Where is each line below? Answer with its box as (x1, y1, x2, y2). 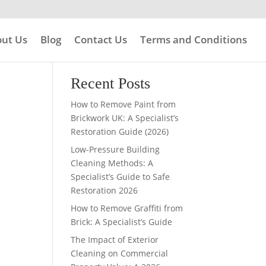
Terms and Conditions (140, 33, 247, 46)
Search (152, 40, 180, 52)
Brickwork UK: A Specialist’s (71, 112, 179, 123)
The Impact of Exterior (71, 234, 159, 245)
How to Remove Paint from (71, 99, 176, 110)
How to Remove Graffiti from (71, 202, 183, 214)
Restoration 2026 (71, 185, 138, 196)
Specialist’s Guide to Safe (71, 171, 170, 182)
